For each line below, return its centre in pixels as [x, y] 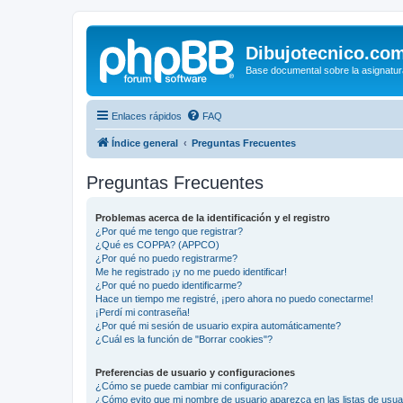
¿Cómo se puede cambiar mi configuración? [192, 385]
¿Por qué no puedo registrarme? [166, 258]
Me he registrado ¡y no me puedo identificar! [191, 271]
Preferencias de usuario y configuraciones [195, 372]
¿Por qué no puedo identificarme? [169, 285]
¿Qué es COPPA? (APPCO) [157, 244]
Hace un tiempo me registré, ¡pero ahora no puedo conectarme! [234, 298]
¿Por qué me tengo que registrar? [169, 231]
